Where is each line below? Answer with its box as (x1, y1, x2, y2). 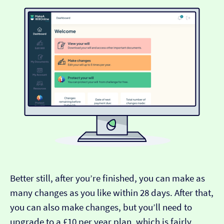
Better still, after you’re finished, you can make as (10, 172, 205, 184)
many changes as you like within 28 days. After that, (10, 187, 213, 199)
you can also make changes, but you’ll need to (10, 201, 192, 213)
